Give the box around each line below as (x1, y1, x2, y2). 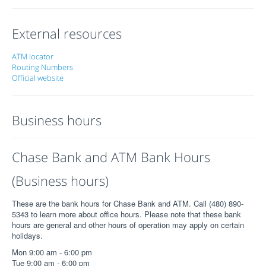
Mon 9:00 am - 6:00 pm (12, 246, 92, 258)
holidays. (12, 230, 43, 241)
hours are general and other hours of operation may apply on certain (12, 219, 244, 230)
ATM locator (12, 51, 53, 62)
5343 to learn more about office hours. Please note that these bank (12, 208, 241, 220)
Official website (12, 72, 64, 83)
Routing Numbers (12, 62, 73, 72)
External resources (12, 24, 122, 42)
